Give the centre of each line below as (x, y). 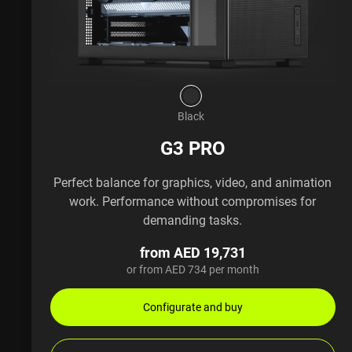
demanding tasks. (193, 220)
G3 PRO (192, 147)
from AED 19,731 (192, 252)
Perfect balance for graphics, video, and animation (193, 182)
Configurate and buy (192, 306)
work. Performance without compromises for (193, 201)
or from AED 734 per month (192, 269)
